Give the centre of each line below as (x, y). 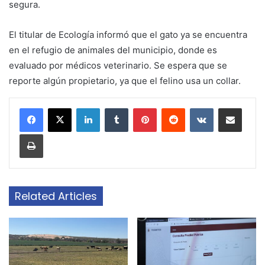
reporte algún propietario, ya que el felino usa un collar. (125, 80)
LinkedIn (115, 107)
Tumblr (140, 107)
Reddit (196, 107)
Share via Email (251, 107)
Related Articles (56, 196)
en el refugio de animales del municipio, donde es (113, 50)
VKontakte (232, 107)
